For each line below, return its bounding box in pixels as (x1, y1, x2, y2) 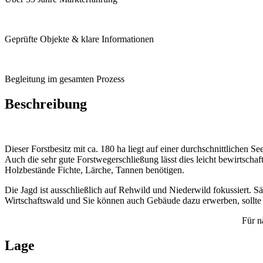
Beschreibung (5, 96, 87, 112)
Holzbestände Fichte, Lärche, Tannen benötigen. (5, 164, 187, 175)
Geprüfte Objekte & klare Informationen (5, 34, 154, 45)
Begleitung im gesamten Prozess (5, 74, 124, 85)
